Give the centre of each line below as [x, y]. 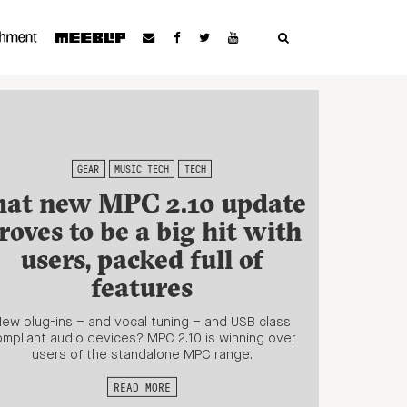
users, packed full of [142, 259]
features [142, 287]
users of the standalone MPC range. [142, 356]
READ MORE [142, 387]
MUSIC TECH [142, 169]
